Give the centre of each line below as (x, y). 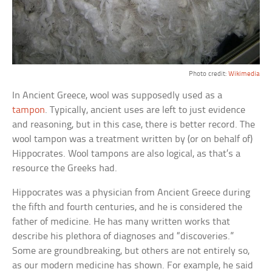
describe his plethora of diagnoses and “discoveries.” (123, 236)
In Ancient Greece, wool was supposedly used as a (117, 95)
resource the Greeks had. (65, 168)
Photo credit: (208, 74)
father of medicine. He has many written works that (121, 222)
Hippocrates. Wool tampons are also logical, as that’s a (127, 154)
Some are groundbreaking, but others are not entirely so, (131, 251)
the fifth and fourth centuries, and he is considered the (127, 207)
